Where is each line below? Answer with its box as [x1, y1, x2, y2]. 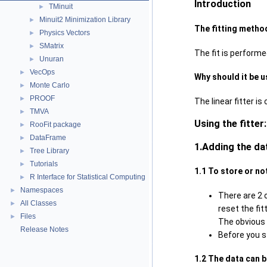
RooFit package [30, 120, 81, 129]
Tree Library [30, 147, 69, 155]
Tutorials [30, 160, 58, 168]
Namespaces [20, 186, 63, 194]
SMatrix [39, 42, 64, 50]
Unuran [39, 55, 64, 63]
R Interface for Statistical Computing [30, 173, 145, 181]
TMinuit [49, 2, 73, 11]
